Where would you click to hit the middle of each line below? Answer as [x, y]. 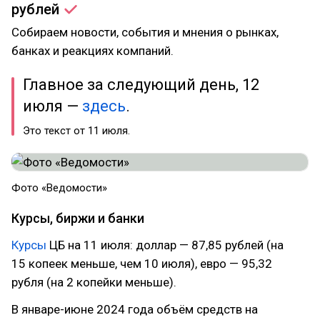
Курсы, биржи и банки [78, 218]
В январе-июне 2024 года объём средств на [135, 309]
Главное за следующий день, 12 [141, 85]
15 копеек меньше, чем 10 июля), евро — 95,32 [142, 264]
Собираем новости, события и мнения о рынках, [145, 32]
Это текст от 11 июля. [76, 131]
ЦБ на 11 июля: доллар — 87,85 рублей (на [165, 245]
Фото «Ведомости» [61, 188]
